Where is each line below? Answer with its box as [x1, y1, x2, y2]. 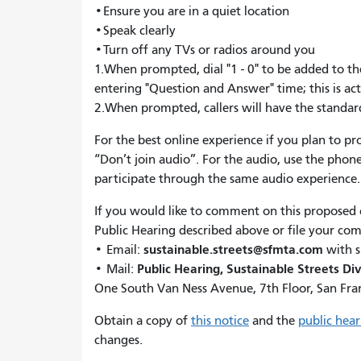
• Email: [94, 243, 143, 257]
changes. [94, 333, 143, 347]
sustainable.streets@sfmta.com [143, 242, 323, 257]
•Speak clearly [94, 23, 179, 38]
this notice [191, 313, 249, 328]
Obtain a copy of [94, 313, 191, 328]
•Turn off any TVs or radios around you [94, 43, 318, 57]
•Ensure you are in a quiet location [94, 4, 293, 19]
